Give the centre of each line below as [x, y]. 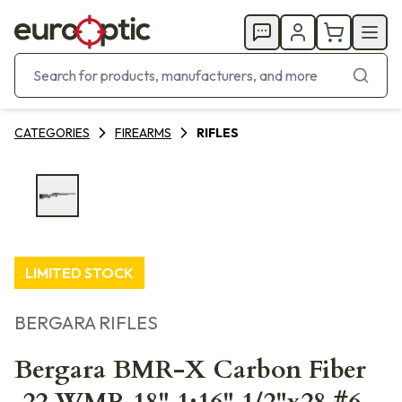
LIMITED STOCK [79, 273]
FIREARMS [143, 133]
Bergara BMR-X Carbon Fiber [190, 370]
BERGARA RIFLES [86, 323]
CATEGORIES [52, 133]
